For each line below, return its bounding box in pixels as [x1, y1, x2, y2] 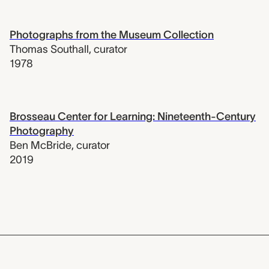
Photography [10, 125, 74, 138]
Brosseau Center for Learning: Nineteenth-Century [10, 110, 256, 123]
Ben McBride [10, 139, 71, 152]
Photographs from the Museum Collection [10, 29, 214, 41]
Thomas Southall [10, 43, 89, 56]
